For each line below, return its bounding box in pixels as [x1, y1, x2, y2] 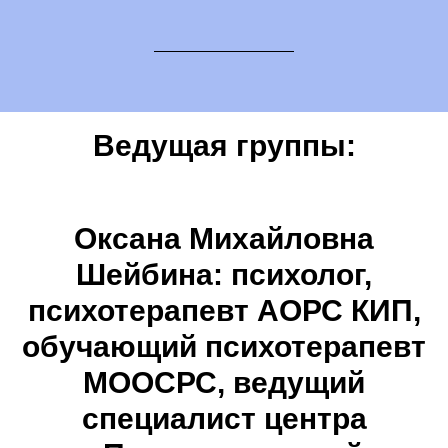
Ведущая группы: [92, 129, 356, 163]
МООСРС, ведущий [83, 366, 365, 400]
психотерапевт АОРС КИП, [27, 294, 421, 328]
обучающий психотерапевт [22, 330, 426, 364]
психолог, [223, 258, 372, 292]
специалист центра [81, 402, 367, 436]
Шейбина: [76, 258, 223, 292]
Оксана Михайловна [74, 222, 374, 256]
